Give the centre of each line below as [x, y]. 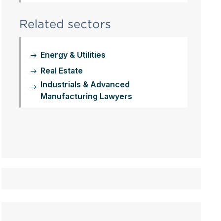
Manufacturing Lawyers [86, 96]
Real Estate [61, 71]
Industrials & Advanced [85, 84]
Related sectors [65, 24]
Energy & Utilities [73, 55]
